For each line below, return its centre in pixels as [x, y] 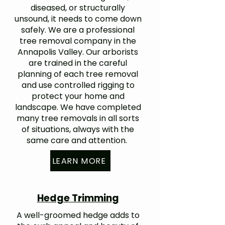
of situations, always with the [78, 129]
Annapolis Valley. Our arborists [78, 52]
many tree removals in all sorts [78, 118]
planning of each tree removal [78, 74]
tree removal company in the [78, 41]
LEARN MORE [79, 161]
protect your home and [78, 96]
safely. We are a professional [78, 30]
